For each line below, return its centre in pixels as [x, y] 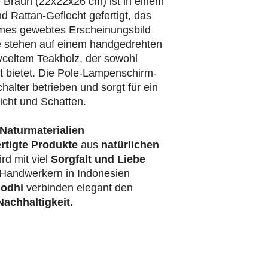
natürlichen [130, 145]
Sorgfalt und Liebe [98, 159]
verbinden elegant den [80, 188]
